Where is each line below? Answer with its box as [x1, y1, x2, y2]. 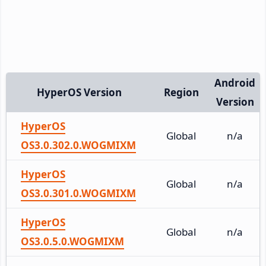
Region [163, 85, 199, 99]
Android [214, 75, 255, 90]
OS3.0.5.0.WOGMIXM [21, 234, 124, 248]
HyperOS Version [37, 85, 122, 99]
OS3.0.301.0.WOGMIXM [21, 186, 136, 200]
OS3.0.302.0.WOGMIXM [21, 138, 136, 152]
